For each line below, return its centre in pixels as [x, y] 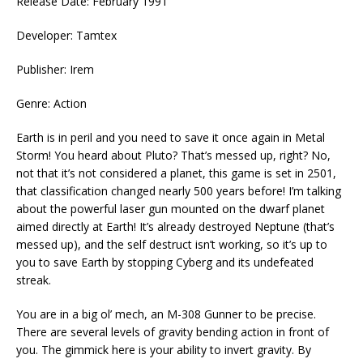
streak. [34, 280]
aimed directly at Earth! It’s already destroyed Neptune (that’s [175, 227]
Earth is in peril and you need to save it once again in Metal [171, 138]
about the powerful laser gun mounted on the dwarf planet [171, 209]
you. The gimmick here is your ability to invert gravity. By [164, 350]
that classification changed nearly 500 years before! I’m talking [179, 191]
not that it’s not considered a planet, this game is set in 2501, [176, 173]
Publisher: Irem [55, 70]
